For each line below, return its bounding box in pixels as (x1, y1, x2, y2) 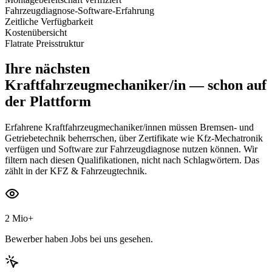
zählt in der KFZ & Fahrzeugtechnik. (5, 166, 147, 177)
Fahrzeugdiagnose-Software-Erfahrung (5, 5, 154, 16)
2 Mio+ (5, 213, 33, 224)
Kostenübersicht (5, 27, 67, 38)
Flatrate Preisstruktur (5, 38, 84, 49)
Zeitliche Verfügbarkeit (5, 16, 93, 27)
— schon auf (186, 77, 267, 93)
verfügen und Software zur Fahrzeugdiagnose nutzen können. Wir (5, 144, 257, 155)
